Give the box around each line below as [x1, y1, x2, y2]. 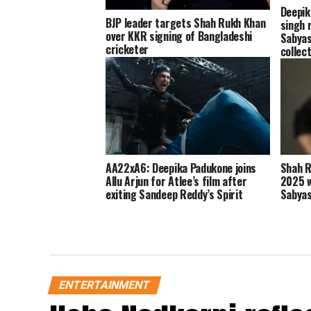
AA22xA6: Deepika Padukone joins [106, 160, 257, 177]
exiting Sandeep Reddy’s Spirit [106, 186, 243, 203]
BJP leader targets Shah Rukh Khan [106, 15, 266, 32]
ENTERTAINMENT [57, 278, 152, 292]
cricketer [106, 41, 149, 58]
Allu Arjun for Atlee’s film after [106, 173, 247, 190]
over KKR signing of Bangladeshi [106, 28, 253, 45]
